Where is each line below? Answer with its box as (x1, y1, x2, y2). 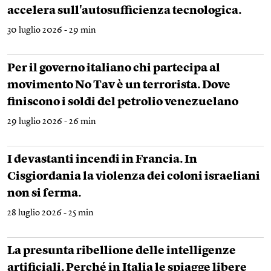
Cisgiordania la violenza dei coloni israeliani (7, 171, 260, 183)
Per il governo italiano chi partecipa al (7, 63, 220, 75)
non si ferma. (7, 188, 81, 200)
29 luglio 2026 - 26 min (7, 117, 96, 127)
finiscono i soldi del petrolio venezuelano (7, 97, 238, 109)
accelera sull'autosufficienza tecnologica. (7, 5, 241, 18)
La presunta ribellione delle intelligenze (7, 246, 236, 258)
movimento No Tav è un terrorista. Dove (7, 80, 230, 92)
